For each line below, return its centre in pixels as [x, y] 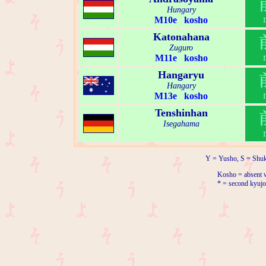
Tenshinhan [181, 113]
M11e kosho [181, 58]
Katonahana [181, 37]
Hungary [181, 10]
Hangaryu [181, 75]
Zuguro [181, 48]
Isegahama [181, 124]
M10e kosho [181, 20]
